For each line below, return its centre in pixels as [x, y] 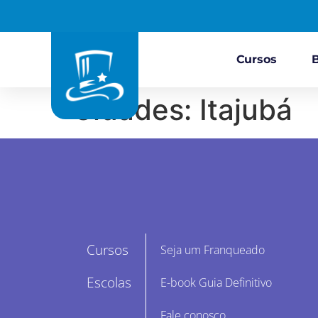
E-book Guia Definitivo [216, 282]
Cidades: [136, 110]
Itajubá [246, 110]
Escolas [109, 282]
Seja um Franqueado [213, 250]
